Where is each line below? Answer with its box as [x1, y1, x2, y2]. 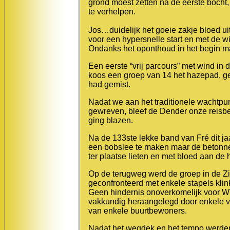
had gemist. [88, 80, 130, 89]
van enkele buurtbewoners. [88, 206, 187, 215]
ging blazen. [88, 116, 133, 125]
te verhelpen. [88, 7, 136, 16]
